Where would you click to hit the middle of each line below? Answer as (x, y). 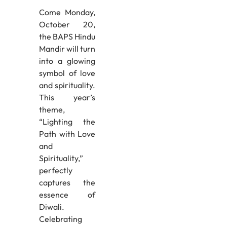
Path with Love (67, 134)
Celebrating (60, 219)
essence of (67, 195)
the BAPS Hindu (67, 37)
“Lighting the (67, 122)
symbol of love (67, 73)
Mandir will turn (67, 49)
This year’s (67, 98)
